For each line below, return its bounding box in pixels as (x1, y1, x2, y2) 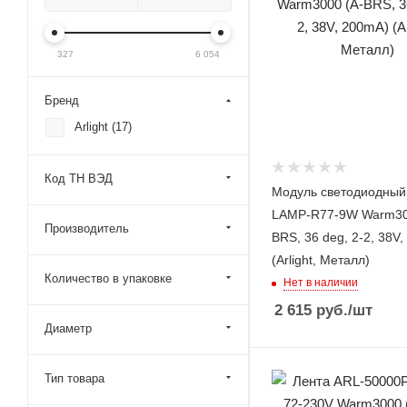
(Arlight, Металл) (272, 253, 370, 268)
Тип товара (45, 372, 104, 385)
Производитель (45, 222, 129, 235)
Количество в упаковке (45, 272, 172, 285)
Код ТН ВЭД (45, 172, 113, 185)
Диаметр (45, 322, 92, 335)
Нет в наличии (283, 276, 358, 290)
